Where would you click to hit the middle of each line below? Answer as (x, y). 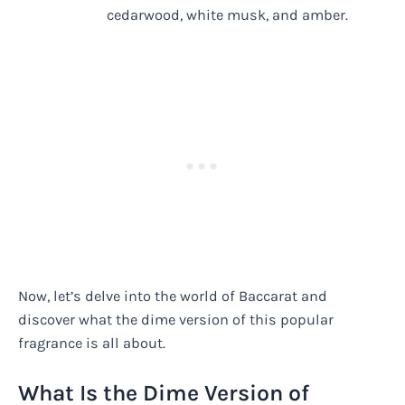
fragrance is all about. (92, 343)
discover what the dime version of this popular (176, 319)
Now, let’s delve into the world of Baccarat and (173, 296)
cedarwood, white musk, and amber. (228, 15)
